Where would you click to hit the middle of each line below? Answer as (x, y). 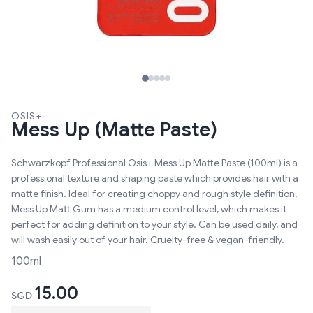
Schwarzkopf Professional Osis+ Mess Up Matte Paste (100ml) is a (154, 163)
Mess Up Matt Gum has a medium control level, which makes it (149, 209)
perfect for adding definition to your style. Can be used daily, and (154, 224)
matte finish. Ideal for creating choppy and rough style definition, (154, 194)
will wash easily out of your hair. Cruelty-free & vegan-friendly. (148, 240)
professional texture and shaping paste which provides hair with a (155, 178)
